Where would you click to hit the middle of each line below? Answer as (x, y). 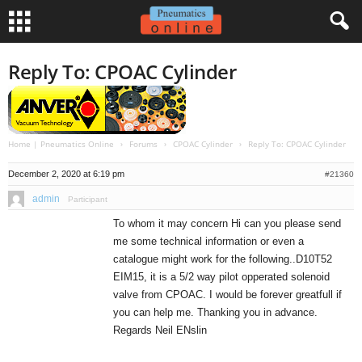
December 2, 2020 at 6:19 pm (66, 174)
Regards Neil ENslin (160, 330)
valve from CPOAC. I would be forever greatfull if (227, 295)
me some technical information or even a (208, 241)
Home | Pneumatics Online (61, 144)
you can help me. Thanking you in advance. (215, 312)
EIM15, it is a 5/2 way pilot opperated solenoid (221, 277)
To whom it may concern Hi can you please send (227, 223)
